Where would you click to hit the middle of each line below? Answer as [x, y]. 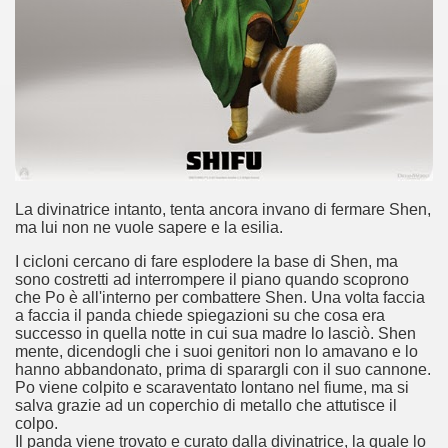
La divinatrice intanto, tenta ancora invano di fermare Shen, [223, 209]
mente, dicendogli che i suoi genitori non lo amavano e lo [216, 351]
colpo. [36, 423]
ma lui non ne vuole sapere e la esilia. [149, 227]
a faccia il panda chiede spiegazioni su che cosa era [200, 315]
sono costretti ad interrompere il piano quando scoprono [212, 279]
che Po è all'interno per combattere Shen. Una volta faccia [220, 297]
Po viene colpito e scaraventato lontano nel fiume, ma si [212, 387]
